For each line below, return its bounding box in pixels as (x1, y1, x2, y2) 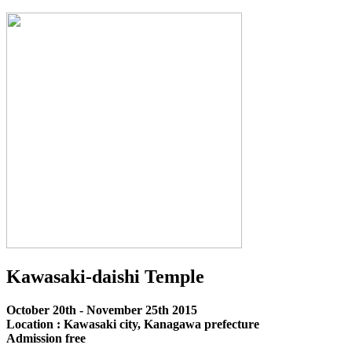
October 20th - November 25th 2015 (6, 303, 197, 317)
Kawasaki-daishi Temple (6, 266, 204, 288)
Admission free (6, 332, 86, 346)
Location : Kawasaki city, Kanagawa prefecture (6, 317, 259, 332)
